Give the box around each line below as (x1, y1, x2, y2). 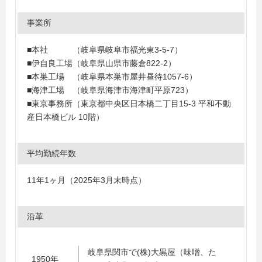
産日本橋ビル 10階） (27, 112, 104, 122)
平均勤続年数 (27, 149, 76, 158)
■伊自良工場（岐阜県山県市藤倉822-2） (27, 58, 176, 68)
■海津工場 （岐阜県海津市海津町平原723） (27, 85, 193, 95)
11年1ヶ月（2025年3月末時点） (27, 175, 146, 185)
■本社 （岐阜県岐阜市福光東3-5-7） (27, 45, 182, 54)
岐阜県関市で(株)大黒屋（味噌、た (88, 247, 216, 257)
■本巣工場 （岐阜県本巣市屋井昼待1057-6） (27, 72, 197, 81)
